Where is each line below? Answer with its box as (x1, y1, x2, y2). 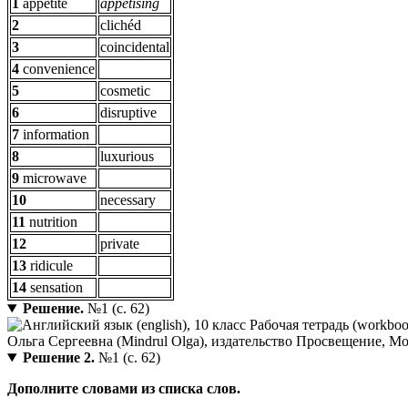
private (100, 236, 139, 252)
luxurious (100, 148, 154, 165)
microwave (19, 170, 87, 187)
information (19, 127, 89, 143)
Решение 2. (22, 350, 95, 366)
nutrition (25, 214, 77, 230)
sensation (26, 280, 83, 296)
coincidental (100, 39, 169, 56)
